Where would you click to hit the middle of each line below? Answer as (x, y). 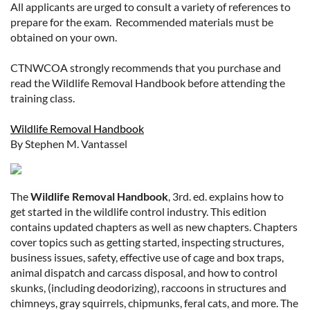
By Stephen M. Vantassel (69, 144)
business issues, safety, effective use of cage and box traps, (147, 257)
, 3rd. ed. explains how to (226, 196)
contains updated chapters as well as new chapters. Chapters (154, 227)
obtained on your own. (64, 37)
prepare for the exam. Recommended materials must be (142, 22)
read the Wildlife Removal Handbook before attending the (148, 83)
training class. (43, 98)
